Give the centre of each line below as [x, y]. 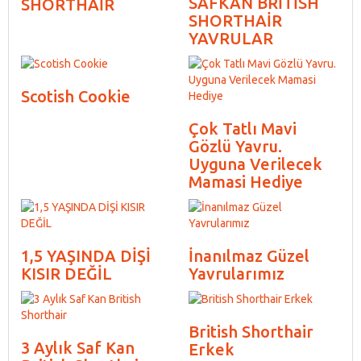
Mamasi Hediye [246, 181]
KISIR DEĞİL [66, 273]
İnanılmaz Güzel [249, 255]
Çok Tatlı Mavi [243, 128]
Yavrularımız [237, 273]
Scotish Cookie [76, 96]
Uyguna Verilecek [255, 164]
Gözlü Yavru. [235, 146]
